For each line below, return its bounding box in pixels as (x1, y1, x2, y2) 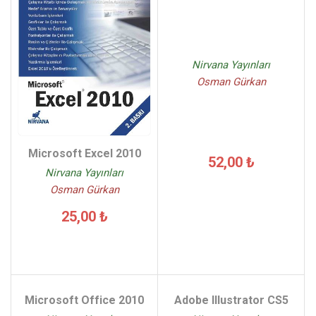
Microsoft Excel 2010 (28, 146, 141, 160)
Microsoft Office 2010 (25, 293, 144, 307)
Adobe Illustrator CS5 (174, 293, 288, 307)
